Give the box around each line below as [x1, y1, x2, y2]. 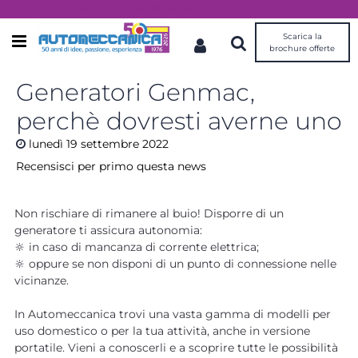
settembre [81, 137, 139, 151]
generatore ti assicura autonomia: [14, 222, 202, 237]
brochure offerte [269, 43, 336, 54]
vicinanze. [14, 272, 69, 288]
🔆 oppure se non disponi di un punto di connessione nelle [14, 256, 336, 271]
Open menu [26, 33, 92, 47]
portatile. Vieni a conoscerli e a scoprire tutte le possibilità [14, 340, 338, 355]
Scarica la [282, 31, 322, 42]
